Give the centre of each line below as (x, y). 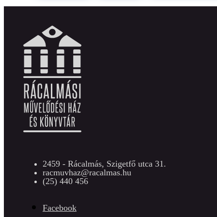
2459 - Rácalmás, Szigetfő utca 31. (104, 164)
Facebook (60, 208)
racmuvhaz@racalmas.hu (87, 173)
